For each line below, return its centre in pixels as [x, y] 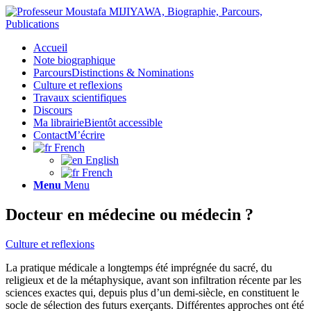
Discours [53, 110]
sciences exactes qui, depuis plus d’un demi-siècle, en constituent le [152, 292]
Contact [50, 135]
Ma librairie [59, 123]
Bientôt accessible [123, 123]
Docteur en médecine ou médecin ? [129, 214]
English [102, 160]
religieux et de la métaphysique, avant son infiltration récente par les [153, 280]
